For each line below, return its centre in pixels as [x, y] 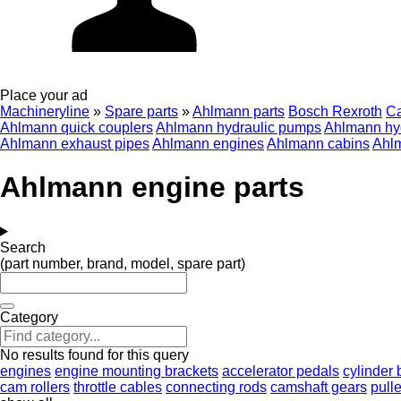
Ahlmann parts [239, 111]
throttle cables [118, 387]
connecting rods [216, 387]
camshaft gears [319, 387]
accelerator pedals [281, 371]
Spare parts [141, 111]
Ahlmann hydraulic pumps [239, 128]
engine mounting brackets [137, 371]
